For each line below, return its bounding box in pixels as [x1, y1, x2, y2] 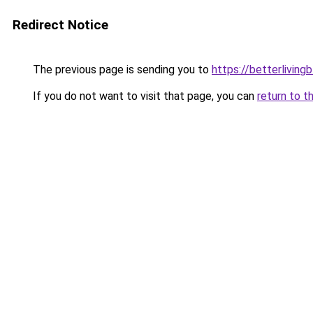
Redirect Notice [13, 17, 108, 33]
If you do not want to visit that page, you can [30, 89, 257, 103]
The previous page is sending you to [30, 63, 212, 76]
